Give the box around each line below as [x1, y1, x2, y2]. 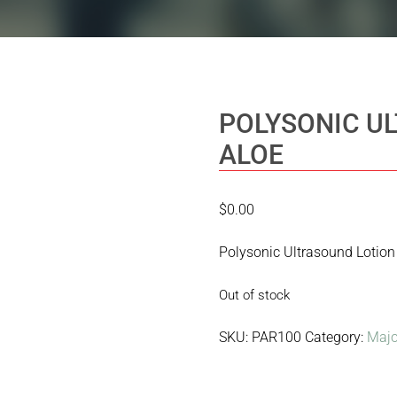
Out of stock [219, 286, 291, 303]
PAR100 [252, 328, 302, 346]
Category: [305, 328, 368, 346]
